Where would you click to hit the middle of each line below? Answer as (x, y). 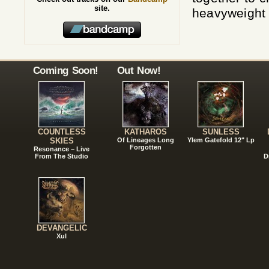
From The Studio (62, 156)
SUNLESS (221, 132)
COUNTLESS (62, 132)
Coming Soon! (66, 70)
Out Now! (139, 70)
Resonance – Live (62, 149)
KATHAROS (146, 132)
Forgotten (146, 147)
